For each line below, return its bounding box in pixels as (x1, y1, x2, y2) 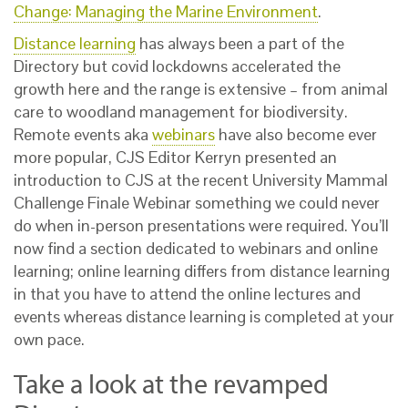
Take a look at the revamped (14, 366, 329, 401)
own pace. (14, 329, 85, 350)
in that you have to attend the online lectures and (14, 283, 361, 304)
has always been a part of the (136, 33, 344, 54)
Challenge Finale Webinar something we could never (14, 192, 380, 213)
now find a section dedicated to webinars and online (14, 238, 378, 259)
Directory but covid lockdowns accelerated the (14, 56, 341, 76)
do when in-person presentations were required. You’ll (14, 215, 389, 236)
